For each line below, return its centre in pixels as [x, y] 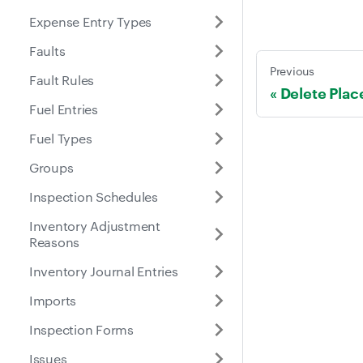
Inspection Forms [81, 329]
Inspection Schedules [94, 196]
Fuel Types [61, 138]
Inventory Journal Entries [104, 271]
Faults [47, 50]
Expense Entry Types [91, 21]
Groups [51, 167]
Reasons [55, 241]
